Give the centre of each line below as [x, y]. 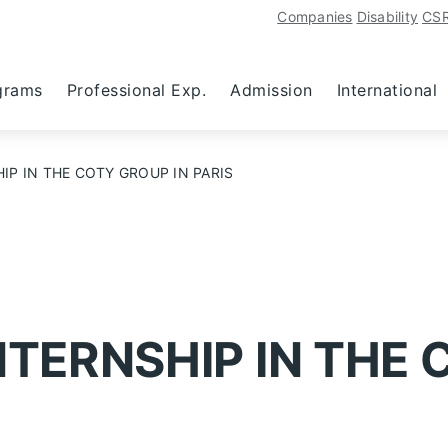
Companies [315, 16]
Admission [271, 90]
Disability [387, 16]
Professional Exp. [136, 90]
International [386, 90]
